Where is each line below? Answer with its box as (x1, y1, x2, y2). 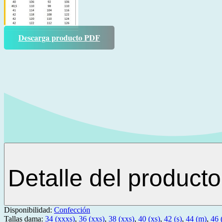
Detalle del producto (8, 165, 221, 191)
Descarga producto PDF (18, 32, 100, 44)
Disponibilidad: (4, 205, 54, 214)
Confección (54, 205, 90, 214)
